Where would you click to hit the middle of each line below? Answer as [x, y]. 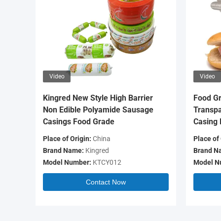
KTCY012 [106, 162]
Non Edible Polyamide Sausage [98, 110]
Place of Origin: [67, 139]
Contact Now [106, 182]
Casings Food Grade [79, 122]
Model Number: [67, 162]
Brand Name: [63, 150]
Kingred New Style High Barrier [98, 98]
